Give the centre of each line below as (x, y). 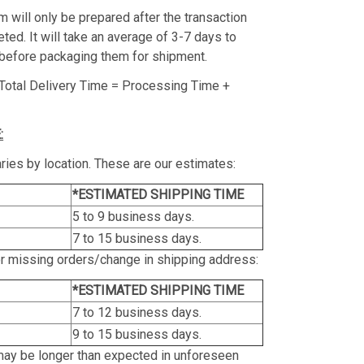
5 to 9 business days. (134, 216)
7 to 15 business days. (137, 238)
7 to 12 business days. (137, 312)
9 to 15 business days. (137, 334)
